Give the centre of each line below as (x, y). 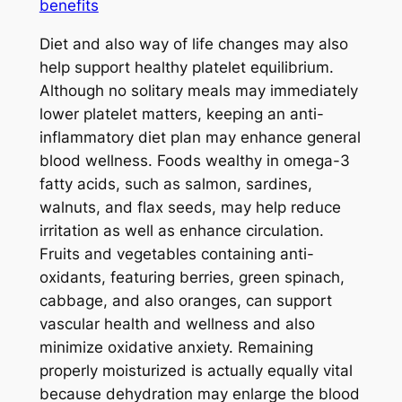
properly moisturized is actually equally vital (196, 370)
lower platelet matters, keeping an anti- (181, 114)
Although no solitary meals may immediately (198, 90)
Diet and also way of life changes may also (193, 44)
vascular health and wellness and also (177, 323)
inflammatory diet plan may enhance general (200, 137)
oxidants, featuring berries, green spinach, (192, 277)
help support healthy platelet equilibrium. (186, 67)
